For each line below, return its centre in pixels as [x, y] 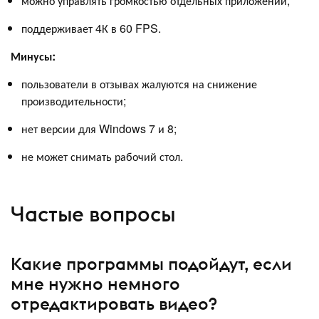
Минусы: [33, 56]
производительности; [74, 100]
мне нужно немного [95, 283]
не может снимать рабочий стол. [102, 156]
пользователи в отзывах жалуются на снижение [139, 83]
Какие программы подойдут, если [151, 263]
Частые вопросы [93, 214]
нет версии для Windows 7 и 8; [99, 128]
